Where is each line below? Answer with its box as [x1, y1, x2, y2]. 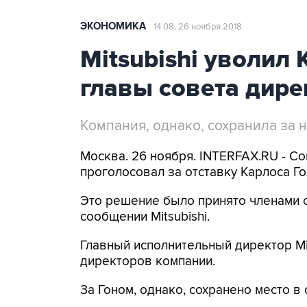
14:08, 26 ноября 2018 [153, 21, 242, 32]
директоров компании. [80, 254, 215, 269]
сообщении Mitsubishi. [80, 209, 210, 225]
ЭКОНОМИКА [80, 20, 146, 33]
